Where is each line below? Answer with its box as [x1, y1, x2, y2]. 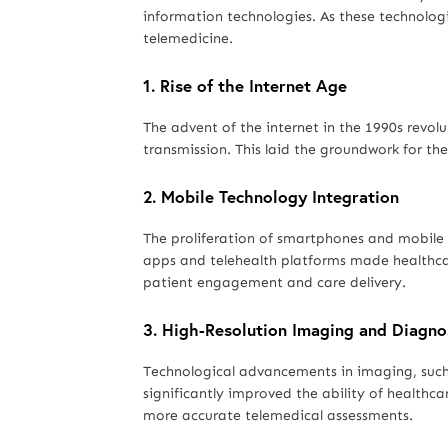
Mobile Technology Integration [161, 185, 399, 208]
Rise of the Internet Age [160, 74, 347, 97]
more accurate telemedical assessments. [143, 407, 413, 424]
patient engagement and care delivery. [143, 274, 406, 291]
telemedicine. [143, 30, 233, 47]
